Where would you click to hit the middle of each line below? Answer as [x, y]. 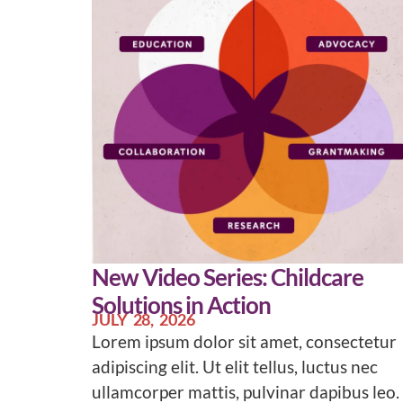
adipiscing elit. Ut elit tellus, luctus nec [235, 366]
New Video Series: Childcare [228, 277]
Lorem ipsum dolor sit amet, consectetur [244, 341]
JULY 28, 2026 [143, 319]
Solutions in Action [181, 304]
